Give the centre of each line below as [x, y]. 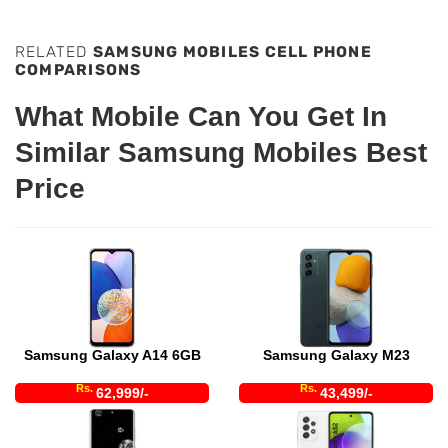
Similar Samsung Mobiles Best [221, 152]
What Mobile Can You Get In [201, 116]
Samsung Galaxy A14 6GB [112, 354]
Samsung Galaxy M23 [336, 354]
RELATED [54, 52]
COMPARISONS [78, 70]
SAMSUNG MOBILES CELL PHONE [232, 52]
